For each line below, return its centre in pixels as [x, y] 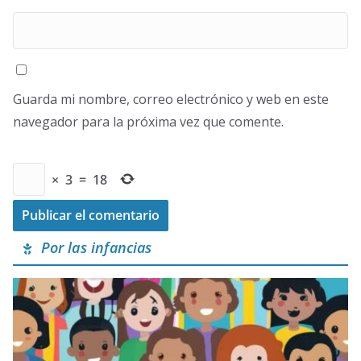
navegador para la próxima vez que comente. [148, 122]
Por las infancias [92, 247]
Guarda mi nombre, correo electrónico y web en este [171, 99]
